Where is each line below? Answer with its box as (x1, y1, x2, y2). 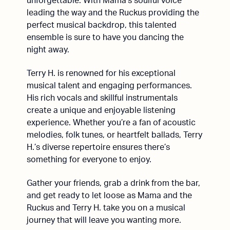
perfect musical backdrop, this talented (27, 21, 177, 29)
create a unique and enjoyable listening (27, 106, 176, 114)
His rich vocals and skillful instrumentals (27, 94, 178, 102)
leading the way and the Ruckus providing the (27, 9, 199, 17)
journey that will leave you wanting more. (27, 216, 181, 224)
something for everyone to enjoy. (27, 156, 151, 164)
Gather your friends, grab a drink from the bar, (27, 179, 200, 187)
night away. (27, 46, 69, 54)
